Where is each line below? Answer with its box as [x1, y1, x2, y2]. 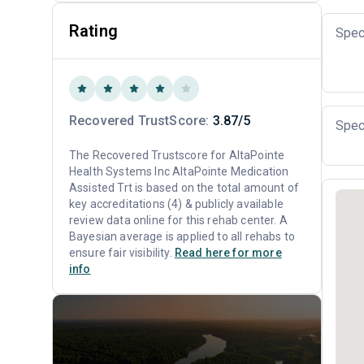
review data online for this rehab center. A [69, 214, 288, 227]
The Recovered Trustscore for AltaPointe [69, 149, 285, 162]
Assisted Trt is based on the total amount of [69, 181, 300, 194]
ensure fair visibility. [69, 246, 175, 259]
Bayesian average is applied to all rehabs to [69, 230, 296, 243]
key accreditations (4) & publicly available [69, 197, 284, 210]
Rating [69, 21, 118, 41]
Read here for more [174, 246, 282, 259]
